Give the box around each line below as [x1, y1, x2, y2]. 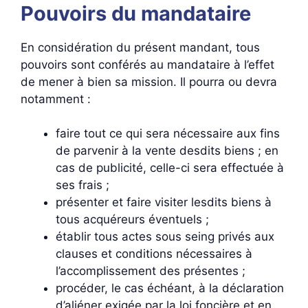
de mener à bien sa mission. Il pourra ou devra [21, 74, 277, 89]
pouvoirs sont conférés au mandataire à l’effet [21, 57, 274, 71]
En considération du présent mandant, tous [21, 40, 260, 54]
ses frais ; [56, 178, 109, 192]
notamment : [21, 91, 91, 106]
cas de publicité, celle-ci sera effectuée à [56, 161, 284, 175]
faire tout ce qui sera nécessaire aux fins [56, 126, 280, 140]
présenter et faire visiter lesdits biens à [56, 195, 272, 209]
